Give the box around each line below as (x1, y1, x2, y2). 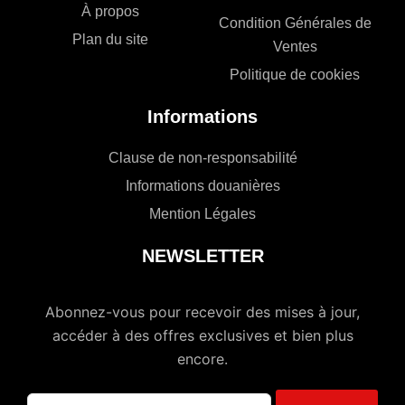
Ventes (272, 39, 317, 55)
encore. (177, 350, 228, 369)
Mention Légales (149, 206, 256, 222)
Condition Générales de (218, 15, 372, 32)
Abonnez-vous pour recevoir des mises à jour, (45, 303, 360, 322)
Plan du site (72, 32, 148, 48)
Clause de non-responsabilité (108, 150, 297, 166)
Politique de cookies (230, 67, 360, 83)
